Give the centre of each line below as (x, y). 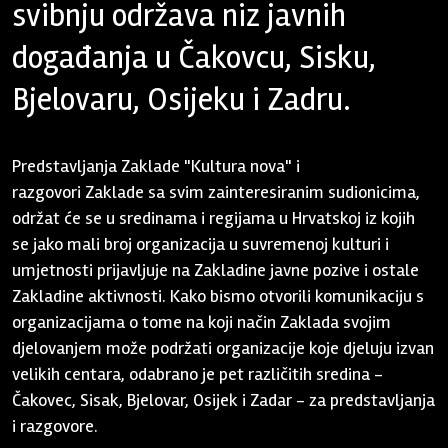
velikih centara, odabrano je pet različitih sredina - (198, 374)
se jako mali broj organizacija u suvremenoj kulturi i (201, 244)
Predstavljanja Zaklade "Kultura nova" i (156, 166)
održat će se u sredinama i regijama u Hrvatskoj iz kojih (214, 218)
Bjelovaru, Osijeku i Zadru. (182, 99)
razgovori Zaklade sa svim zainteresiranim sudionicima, (216, 192)
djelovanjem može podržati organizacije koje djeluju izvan (223, 348)
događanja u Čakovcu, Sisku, (194, 57)
